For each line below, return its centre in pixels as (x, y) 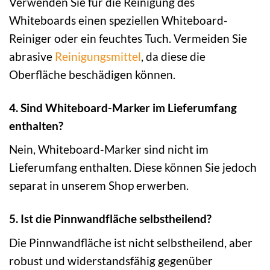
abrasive (32, 56)
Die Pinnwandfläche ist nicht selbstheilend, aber (131, 242)
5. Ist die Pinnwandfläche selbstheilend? (110, 219)
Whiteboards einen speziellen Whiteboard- (118, 20)
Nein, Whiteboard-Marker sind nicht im (109, 149)
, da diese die (173, 56)
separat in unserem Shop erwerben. (99, 186)
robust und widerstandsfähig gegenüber (111, 260)
